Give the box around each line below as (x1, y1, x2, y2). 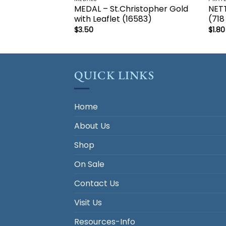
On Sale (74, 158, 104, 171)
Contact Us (74, 178, 119, 190)
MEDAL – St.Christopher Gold (74, 3, 188, 15)
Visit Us (74, 197, 102, 209)
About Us (74, 120, 110, 132)
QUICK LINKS (74, 67, 154, 83)
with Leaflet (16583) (74, 13, 152, 25)
